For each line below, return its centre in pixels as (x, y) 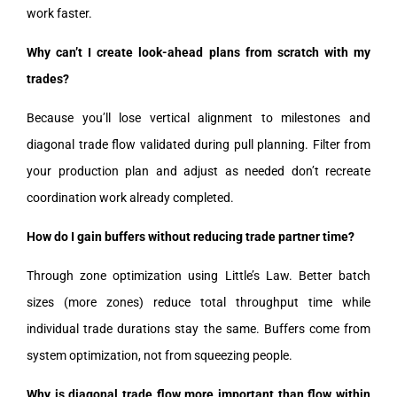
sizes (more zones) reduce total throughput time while (198, 302)
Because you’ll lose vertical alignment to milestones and (198, 117)
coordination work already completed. (130, 197)
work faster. (59, 13)
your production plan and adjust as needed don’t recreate (198, 171)
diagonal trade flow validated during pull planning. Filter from (198, 144)
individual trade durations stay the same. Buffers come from (198, 328)
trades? (48, 78)
